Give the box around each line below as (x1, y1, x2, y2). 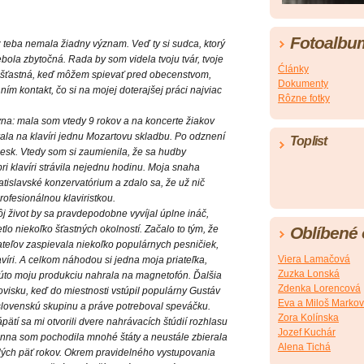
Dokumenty (278, 77, 328, 89)
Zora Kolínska (278, 311, 339, 323)
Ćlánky (278, 63, 309, 75)
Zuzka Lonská (278, 267, 340, 279)
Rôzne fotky (278, 92, 330, 104)
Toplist (290, 133, 327, 148)
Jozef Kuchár (278, 326, 336, 338)
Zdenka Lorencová (278, 282, 361, 294)
